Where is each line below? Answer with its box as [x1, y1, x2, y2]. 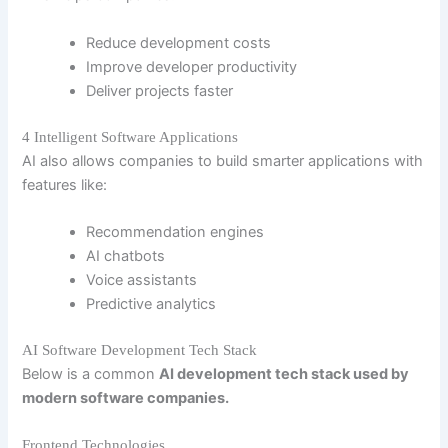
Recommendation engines [86, 222, 265, 241]
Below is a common [22, 364, 160, 383]
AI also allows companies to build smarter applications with [22, 151, 424, 170]
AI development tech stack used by [159, 364, 410, 383]
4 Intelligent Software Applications [22, 128, 239, 145]
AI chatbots [86, 246, 166, 265]
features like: [22, 175, 108, 194]
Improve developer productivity [86, 57, 298, 76]
